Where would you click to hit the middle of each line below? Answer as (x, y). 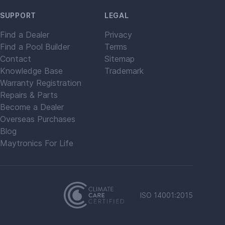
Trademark (124, 71)
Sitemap (120, 59)
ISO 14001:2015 (166, 195)
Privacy (118, 35)
